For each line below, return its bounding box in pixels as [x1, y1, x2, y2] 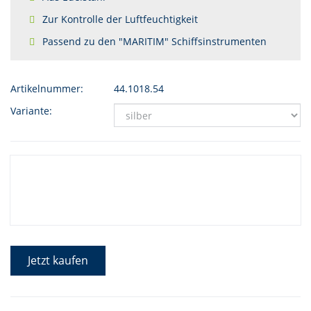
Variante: [10, 104, 52, 117]
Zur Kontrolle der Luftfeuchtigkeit [42, 12, 198, 26]
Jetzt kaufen [28, 253, 88, 268]
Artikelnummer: [10, 82, 83, 95]
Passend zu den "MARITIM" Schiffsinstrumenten [42, 35, 267, 48]
